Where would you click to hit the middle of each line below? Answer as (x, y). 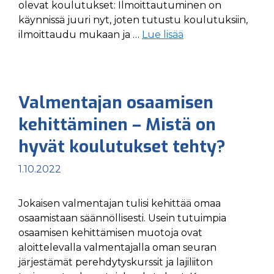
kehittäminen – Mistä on (117, 124)
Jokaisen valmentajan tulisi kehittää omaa (120, 203)
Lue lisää (163, 35)
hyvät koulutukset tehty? (122, 146)
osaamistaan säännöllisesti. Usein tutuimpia (122, 218)
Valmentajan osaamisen (116, 102)
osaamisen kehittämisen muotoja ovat (110, 233)
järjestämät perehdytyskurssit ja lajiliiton (116, 262)
